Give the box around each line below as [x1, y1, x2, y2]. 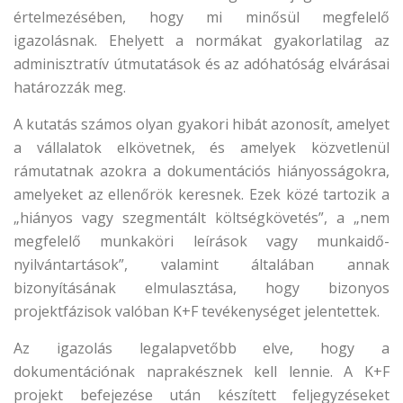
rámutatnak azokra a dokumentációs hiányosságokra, [13, 161, 390, 181]
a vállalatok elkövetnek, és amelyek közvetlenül [13, 138, 390, 157]
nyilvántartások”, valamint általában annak [13, 255, 390, 274]
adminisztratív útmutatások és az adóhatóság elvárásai [13, 54, 390, 74]
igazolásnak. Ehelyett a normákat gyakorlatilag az [13, 31, 390, 50]
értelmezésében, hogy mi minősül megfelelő [13, 7, 390, 27]
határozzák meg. [13, 77, 126, 97]
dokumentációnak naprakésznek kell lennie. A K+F [13, 362, 390, 381]
